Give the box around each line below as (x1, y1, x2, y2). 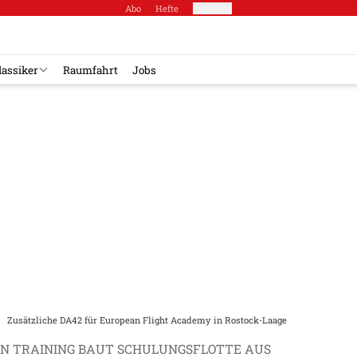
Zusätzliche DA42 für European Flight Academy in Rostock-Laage (7, 314, 287, 326)
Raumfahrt (63, 62, 118, 77)
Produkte (193, 2, 232, 14)
